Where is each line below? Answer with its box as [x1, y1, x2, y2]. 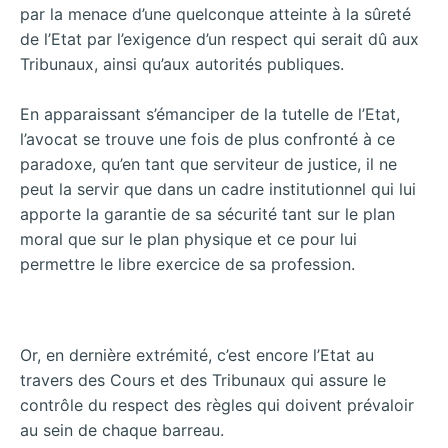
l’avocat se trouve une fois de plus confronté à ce [20, 129, 395, 150]
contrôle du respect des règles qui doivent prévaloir [20, 394, 414, 415]
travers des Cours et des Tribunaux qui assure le [20, 369, 386, 390]
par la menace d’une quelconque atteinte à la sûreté [20, 3, 411, 24]
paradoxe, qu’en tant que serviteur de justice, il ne [20, 154, 397, 175]
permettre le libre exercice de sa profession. [20, 254, 355, 275]
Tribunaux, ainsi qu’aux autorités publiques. [20, 53, 344, 74]
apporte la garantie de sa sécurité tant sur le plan [20, 204, 395, 225]
